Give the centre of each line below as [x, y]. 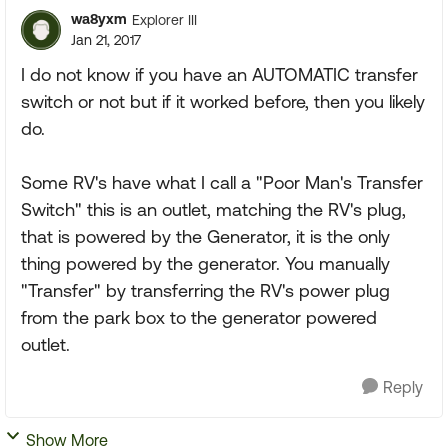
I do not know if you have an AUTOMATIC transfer [219, 74]
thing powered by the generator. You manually [205, 263]
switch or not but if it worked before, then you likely [223, 101]
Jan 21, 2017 [106, 40]
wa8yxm [99, 19]
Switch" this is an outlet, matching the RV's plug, [213, 209]
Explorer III [164, 19]
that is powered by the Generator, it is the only [205, 236]
